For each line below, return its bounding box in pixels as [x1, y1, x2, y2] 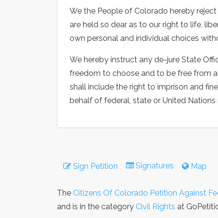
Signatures [134, 161, 176, 170]
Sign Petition [71, 161, 118, 171]
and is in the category [57, 201, 136, 211]
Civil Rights [136, 201, 175, 211]
